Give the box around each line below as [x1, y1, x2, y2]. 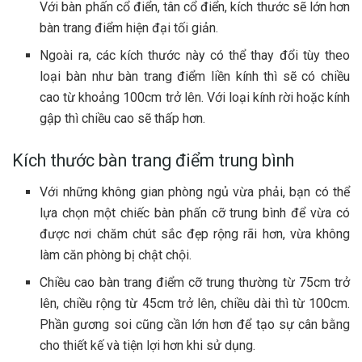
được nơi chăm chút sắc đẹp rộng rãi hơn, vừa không [40, 225, 350, 242]
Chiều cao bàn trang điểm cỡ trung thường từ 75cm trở [40, 274, 350, 290]
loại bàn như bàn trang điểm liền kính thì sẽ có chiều [40, 69, 350, 85]
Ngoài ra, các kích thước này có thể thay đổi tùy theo [40, 48, 350, 64]
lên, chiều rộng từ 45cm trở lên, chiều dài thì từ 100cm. [40, 295, 350, 311]
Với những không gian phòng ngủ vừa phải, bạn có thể [40, 183, 350, 200]
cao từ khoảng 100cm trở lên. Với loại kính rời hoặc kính [40, 90, 350, 106]
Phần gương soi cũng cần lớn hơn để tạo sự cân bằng [40, 316, 350, 332]
